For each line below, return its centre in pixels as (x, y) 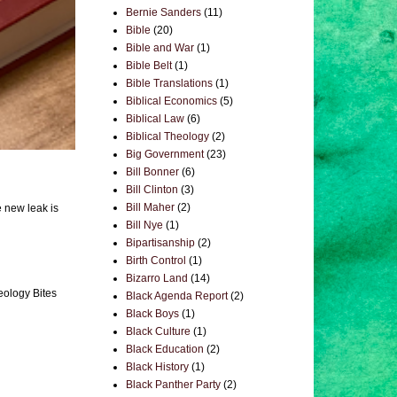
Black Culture (158, 331)
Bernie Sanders (163, 12)
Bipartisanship (160, 243)
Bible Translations (169, 83)
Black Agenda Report (177, 296)
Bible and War (160, 48)
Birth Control (156, 261)
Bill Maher (150, 207)
